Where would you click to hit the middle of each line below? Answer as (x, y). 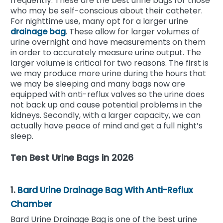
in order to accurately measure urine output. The (106, 52)
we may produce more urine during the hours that (108, 73)
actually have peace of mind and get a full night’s (107, 125)
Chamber (31, 204)
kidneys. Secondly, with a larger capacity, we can (106, 115)
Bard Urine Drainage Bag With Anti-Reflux (105, 190)
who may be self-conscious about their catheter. (107, 10)
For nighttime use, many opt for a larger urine (99, 21)
